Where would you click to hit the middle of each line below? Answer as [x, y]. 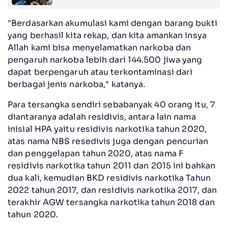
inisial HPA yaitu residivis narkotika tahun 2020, [107, 129]
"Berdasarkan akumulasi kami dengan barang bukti [112, 23]
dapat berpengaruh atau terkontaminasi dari [100, 72]
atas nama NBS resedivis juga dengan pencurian [108, 141]
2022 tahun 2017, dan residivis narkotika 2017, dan [112, 190]
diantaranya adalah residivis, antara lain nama [102, 117]
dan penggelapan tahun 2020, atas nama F [95, 153]
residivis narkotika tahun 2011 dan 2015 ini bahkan [112, 165]
